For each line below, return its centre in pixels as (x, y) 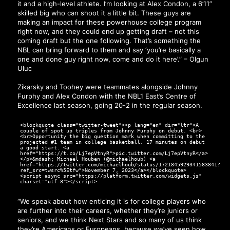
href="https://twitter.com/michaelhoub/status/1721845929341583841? (120, 165)
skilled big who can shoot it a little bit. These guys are (104, 13)
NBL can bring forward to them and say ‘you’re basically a (109, 50)
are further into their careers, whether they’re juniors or (107, 210)
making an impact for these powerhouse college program (109, 22)
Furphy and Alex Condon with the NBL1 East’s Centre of (107, 96)
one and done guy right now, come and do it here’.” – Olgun (113, 59)
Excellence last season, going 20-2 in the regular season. (110, 106)
